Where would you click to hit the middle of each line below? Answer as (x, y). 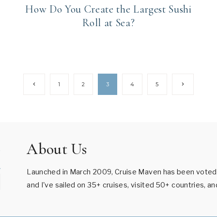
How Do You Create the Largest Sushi (108, 9)
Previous (43, 84)
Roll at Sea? (108, 23)
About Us (57, 149)
